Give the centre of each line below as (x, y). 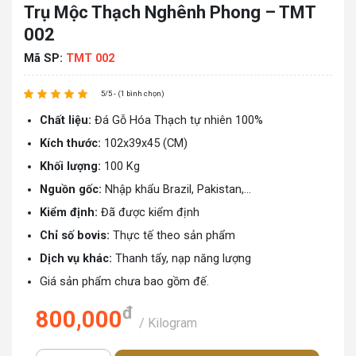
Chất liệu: (67, 120)
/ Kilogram (168, 323)
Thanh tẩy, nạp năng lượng (182, 259)
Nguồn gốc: (71, 190)
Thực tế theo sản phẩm (172, 236)
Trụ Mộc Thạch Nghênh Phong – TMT (170, 12)
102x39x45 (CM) (146, 143)
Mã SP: (45, 58)
